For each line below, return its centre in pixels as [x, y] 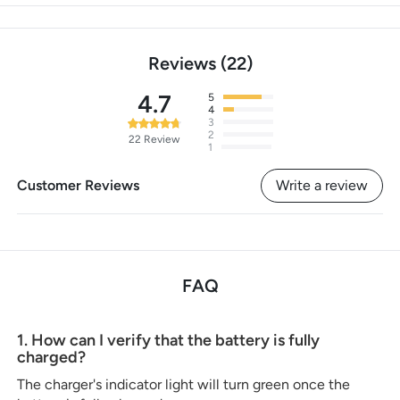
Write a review [321, 185]
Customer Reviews [79, 185]
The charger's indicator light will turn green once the [184, 384]
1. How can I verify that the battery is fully [169, 340]
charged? [52, 357]
